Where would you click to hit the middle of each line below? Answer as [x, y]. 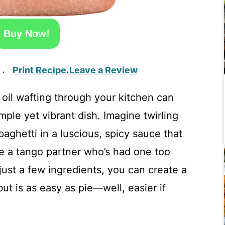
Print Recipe [40, 70]
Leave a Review [104, 70]
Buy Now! [26, 34]
